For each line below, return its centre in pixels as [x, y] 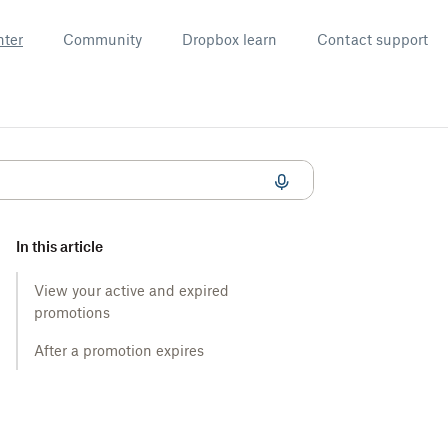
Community [102, 39]
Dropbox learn [229, 39]
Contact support [372, 39]
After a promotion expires [119, 350]
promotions [72, 312]
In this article [59, 246]
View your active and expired [131, 290]
